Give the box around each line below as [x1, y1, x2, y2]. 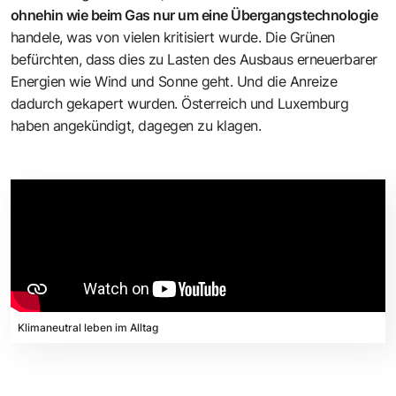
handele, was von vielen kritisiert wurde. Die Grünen [11, 27, 335, 46]
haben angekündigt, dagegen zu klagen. [11, 116, 262, 134]
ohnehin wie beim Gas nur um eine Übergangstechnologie [11, 5, 378, 24]
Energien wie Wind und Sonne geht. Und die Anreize [11, 72, 338, 90]
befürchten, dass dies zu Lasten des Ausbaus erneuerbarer [11, 49, 377, 68]
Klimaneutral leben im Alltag [18, 320, 158, 334]
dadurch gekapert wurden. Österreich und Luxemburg [11, 94, 349, 112]
